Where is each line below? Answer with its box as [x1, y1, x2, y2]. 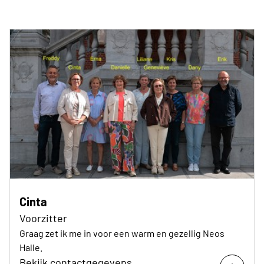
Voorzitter [19, 211, 67, 225]
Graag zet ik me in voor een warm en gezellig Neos [19, 227, 225, 239]
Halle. [19, 241, 42, 253]
